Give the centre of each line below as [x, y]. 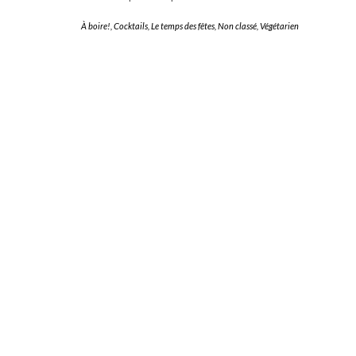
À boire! [96, 26]
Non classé [237, 26]
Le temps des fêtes [183, 26]
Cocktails [131, 26]
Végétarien [279, 26]
